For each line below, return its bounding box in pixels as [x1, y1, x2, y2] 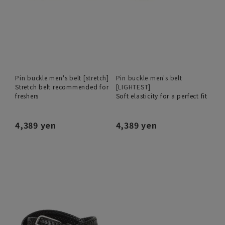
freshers [15, 91, 39, 100]
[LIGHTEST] [116, 82, 151, 91]
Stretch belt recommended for [15, 82, 109, 91]
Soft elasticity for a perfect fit [116, 91, 207, 100]
